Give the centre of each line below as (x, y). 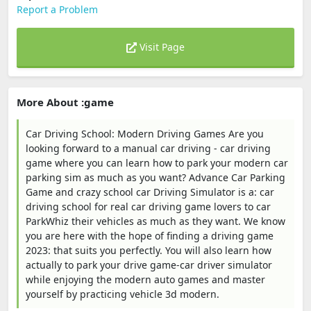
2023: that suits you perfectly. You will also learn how (149, 250)
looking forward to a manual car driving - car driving (148, 148)
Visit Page (161, 47)
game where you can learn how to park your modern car (157, 163)
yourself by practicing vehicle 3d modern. (123, 294)
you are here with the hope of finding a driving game (150, 236)
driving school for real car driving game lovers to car (148, 207)
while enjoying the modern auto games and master (145, 279)
